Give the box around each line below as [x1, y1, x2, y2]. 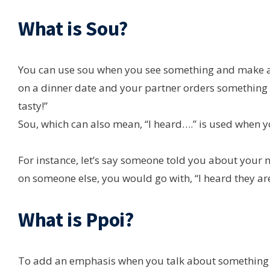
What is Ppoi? [18, 206, 134, 232]
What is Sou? [18, 15, 128, 41]
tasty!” [18, 98, 48, 113]
